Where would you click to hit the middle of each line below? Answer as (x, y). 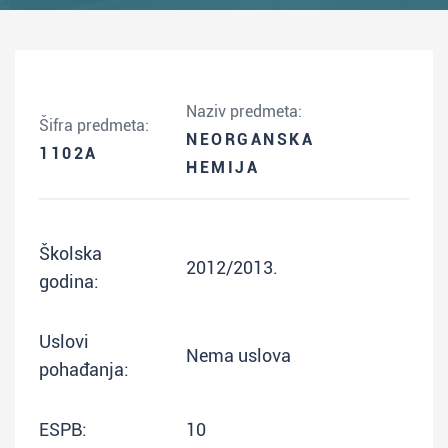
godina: (69, 281)
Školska (70, 253)
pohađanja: (84, 369)
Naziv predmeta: (244, 111)
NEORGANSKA (250, 139)
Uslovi (64, 341)
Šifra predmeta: (94, 125)
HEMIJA (223, 167)
